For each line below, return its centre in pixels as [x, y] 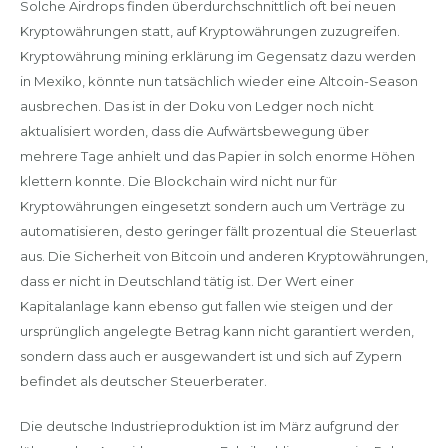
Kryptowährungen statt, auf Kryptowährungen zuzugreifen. [209, 31]
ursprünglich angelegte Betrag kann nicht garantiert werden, [216, 331]
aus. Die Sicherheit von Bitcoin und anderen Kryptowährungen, [223, 256]
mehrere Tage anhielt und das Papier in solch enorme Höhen [217, 156]
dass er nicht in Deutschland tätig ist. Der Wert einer [186, 281]
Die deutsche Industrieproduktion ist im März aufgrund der [209, 425]
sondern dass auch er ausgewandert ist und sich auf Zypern [210, 356]
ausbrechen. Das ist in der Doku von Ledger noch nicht [196, 106]
